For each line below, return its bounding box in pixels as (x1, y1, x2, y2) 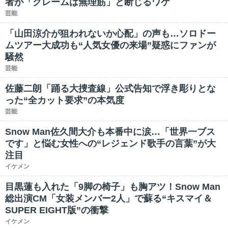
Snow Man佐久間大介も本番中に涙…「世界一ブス (5, 127, 215, 137)
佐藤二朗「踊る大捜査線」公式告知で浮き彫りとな (5, 83, 216, 94)
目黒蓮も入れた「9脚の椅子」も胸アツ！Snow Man (5, 182, 220, 192)
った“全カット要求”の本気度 (5, 95, 124, 105)
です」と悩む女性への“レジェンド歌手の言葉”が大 (5, 138, 216, 149)
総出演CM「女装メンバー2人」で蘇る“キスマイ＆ (5, 193, 212, 204)
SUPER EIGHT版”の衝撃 (5, 205, 108, 215)
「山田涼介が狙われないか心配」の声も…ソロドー (5, 28, 216, 39)
